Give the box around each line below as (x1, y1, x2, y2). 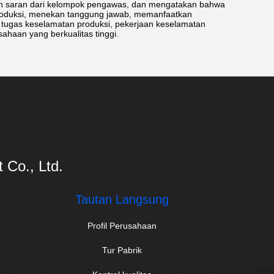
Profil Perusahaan (87, 221, 157, 231)
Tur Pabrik (102, 245, 142, 256)
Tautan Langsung (75, 193, 169, 207)
